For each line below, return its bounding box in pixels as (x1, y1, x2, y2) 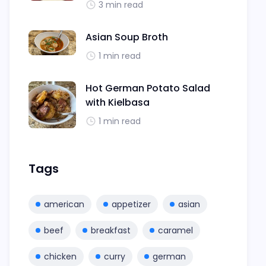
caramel (158, 224, 193, 237)
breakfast (91, 224, 131, 237)
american (44, 198, 84, 211)
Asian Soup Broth (85, 30, 168, 44)
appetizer (112, 198, 151, 211)
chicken (44, 251, 77, 263)
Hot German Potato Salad (85, 81, 210, 95)
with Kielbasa (85, 96, 150, 109)
